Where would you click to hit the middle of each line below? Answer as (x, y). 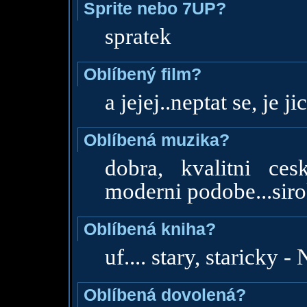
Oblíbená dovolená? (164, 295)
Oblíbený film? (142, 74)
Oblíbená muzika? (156, 140)
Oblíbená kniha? (149, 229)
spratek (138, 36)
